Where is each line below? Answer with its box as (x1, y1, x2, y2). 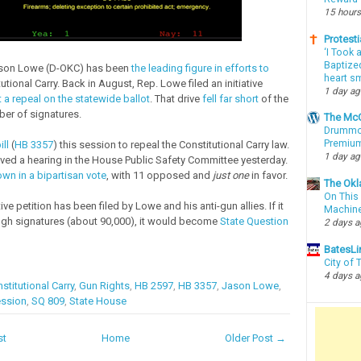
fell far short (201, 92, 259, 105)
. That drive (149, 92, 202, 105)
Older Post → (224, 331, 286, 344)
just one (212, 168, 251, 181)
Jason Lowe (221, 279, 279, 292)
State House (68, 294, 127, 307)
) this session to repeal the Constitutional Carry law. (52, 138, 289, 151)
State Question (219, 214, 288, 227)
